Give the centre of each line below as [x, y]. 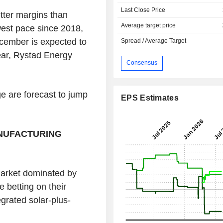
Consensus [142, 63]
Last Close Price [143, 10]
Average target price [149, 25]
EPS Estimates [150, 98]
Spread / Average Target [154, 41]
